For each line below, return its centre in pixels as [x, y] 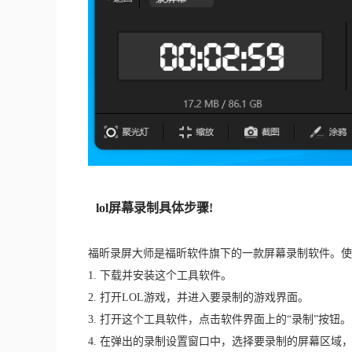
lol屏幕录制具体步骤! [154, 207]
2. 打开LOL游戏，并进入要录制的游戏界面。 [198, 297]
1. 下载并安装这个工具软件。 [160, 275]
